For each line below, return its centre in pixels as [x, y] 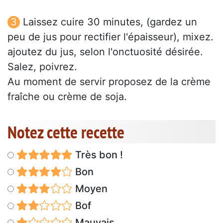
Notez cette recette [66, 132]
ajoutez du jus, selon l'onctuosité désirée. [105, 52]
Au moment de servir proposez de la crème [109, 82]
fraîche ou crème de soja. [67, 97]
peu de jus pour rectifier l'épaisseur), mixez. [111, 37]
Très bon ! [98, 155]
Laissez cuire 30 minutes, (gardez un [110, 22]
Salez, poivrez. [42, 67]
